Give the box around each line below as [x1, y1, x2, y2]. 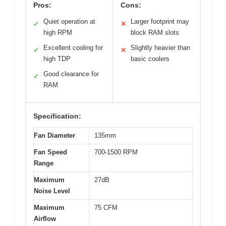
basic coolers [131, 54, 169, 63]
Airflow [34, 214, 56, 222]
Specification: [33, 111, 81, 120]
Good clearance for [43, 70, 99, 78]
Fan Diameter [34, 131, 75, 139]
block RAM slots [131, 28, 179, 36]
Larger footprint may [131, 17, 189, 25]
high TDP [43, 54, 71, 63]
